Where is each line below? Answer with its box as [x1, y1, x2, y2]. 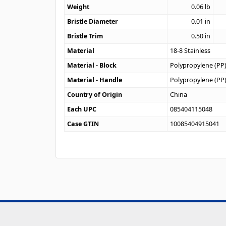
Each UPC [67, 104, 97, 114]
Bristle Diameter [67, 17, 119, 26]
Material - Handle [67, 75, 123, 84]
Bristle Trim [67, 31, 103, 40]
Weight [67, 2, 90, 11]
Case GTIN [67, 119, 99, 128]
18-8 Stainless [170, 46, 211, 55]
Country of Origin [67, 90, 123, 99]
